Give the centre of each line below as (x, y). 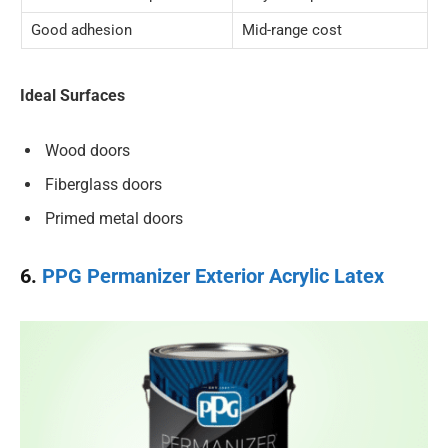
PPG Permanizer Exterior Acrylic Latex (213, 275)
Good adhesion (81, 29)
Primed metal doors (114, 219)
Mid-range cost (291, 29)
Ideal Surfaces (72, 95)
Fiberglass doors (103, 185)
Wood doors (87, 151)
